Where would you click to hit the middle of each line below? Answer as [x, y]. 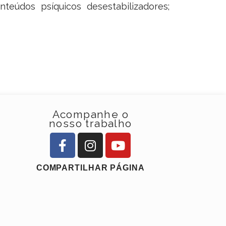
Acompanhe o [91, 115]
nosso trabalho [91, 124]
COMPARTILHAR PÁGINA [90, 168]
